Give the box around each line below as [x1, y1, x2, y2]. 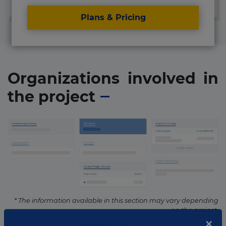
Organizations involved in [8, 69, 218, 88]
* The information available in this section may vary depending [14, 197, 218, 205]
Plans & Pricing [80, 13, 146, 22]
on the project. [171, 206, 218, 214]
